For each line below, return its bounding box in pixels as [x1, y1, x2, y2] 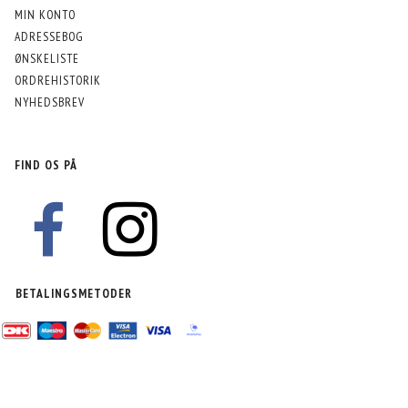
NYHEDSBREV [15, 94, 85, 111]
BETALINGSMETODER [15, 284, 132, 301]
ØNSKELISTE [15, 50, 79, 67]
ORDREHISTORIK [15, 72, 101, 89]
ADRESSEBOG [15, 28, 83, 46]
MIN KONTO [15, 6, 76, 24]
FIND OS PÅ [15, 156, 77, 173]
